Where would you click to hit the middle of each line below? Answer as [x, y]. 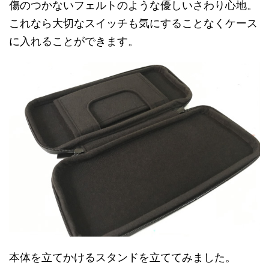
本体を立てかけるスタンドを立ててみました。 [122, 257]
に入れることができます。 [74, 41]
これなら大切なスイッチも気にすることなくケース [133, 23]
